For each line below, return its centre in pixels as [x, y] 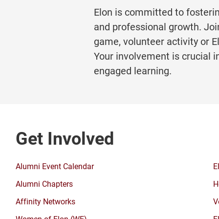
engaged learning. [133, 71]
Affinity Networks [45, 201]
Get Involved [65, 138]
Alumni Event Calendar [55, 166]
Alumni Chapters [44, 184]
